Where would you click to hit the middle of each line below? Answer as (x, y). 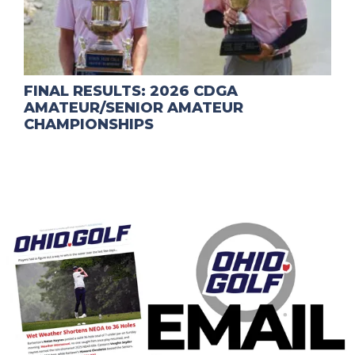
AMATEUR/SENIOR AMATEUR (134, 108)
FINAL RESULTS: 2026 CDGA (131, 92)
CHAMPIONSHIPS (89, 125)
